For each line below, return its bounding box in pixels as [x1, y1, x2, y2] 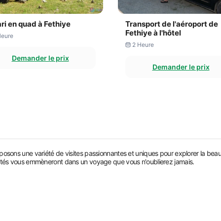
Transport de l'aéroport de [125, 19, 218, 29]
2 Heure [132, 41, 154, 48]
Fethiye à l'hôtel [125, 28, 181, 37]
